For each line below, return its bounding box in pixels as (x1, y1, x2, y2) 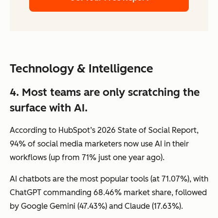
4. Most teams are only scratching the (10, 85, 200, 99)
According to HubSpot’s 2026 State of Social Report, (10, 125, 199, 135)
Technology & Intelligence (10, 61, 153, 75)
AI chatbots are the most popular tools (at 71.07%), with (10, 174, 208, 183)
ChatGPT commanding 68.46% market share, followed (10, 187, 207, 197)
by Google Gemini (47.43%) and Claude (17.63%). (10, 201, 183, 211)
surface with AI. (10, 101, 88, 114)
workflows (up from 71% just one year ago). (10, 152, 164, 162)
